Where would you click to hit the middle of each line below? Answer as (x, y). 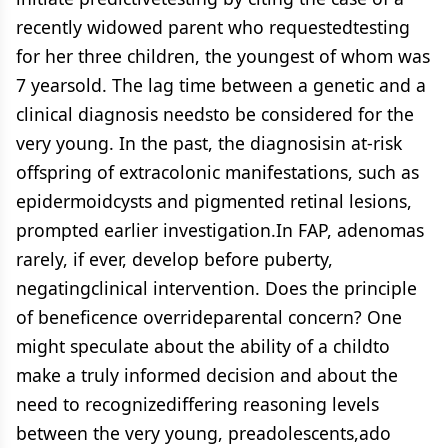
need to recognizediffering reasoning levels (197, 404)
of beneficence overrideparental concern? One (209, 317)
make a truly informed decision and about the (207, 375)
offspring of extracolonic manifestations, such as (217, 172)
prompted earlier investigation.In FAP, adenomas (220, 230)
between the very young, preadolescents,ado (203, 433)
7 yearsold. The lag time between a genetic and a (221, 85)
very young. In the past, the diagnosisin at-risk (209, 143)
